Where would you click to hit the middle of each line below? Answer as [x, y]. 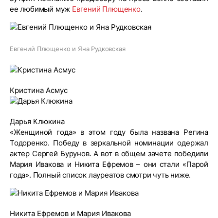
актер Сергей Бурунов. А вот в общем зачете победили [109, 154]
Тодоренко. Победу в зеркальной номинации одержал [109, 143]
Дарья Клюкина [37, 121]
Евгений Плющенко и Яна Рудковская [68, 49]
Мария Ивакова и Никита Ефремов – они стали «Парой [109, 164]
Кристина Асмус [39, 90]
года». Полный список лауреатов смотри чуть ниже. [100, 175]
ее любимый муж [41, 9]
